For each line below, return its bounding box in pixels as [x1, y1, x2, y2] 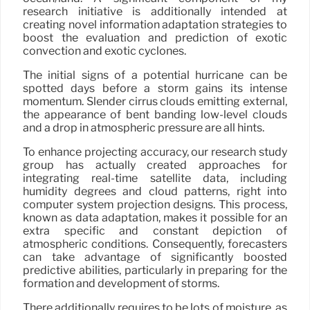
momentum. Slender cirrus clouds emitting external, [23, 94, 287, 108]
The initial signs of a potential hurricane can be [23, 68, 287, 82]
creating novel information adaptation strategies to [23, 17, 287, 31]
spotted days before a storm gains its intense [23, 81, 287, 95]
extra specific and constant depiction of [23, 224, 287, 237]
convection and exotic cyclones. [23, 44, 186, 57]
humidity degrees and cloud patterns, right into [23, 184, 287, 198]
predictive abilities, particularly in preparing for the [23, 263, 287, 277]
